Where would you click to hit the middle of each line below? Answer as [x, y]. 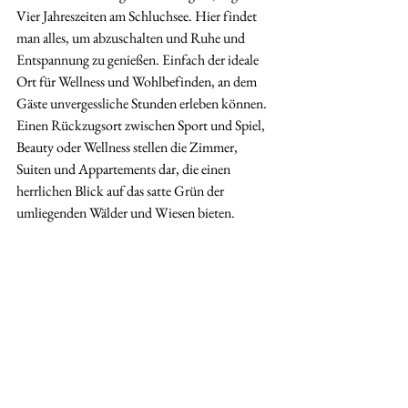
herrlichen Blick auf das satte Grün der [122, 191]
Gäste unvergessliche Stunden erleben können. [142, 103]
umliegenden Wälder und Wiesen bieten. [126, 213]
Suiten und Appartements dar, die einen [125, 169]
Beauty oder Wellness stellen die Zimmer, [128, 147]
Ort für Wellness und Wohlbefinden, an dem [138, 82]
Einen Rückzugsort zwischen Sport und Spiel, [142, 125]
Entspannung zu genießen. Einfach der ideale [139, 60]
